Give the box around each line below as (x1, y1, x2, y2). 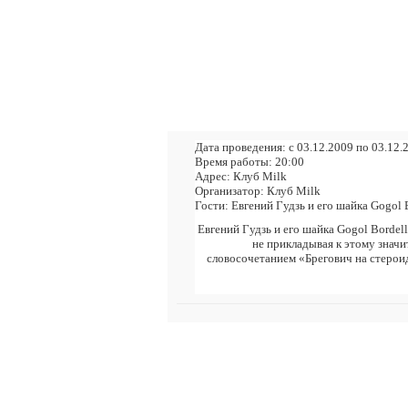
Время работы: (195, 155, 272, 168)
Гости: (195, 199, 229, 212)
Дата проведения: (195, 140, 286, 154)
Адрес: (195, 169, 230, 183)
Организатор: (195, 184, 264, 198)
